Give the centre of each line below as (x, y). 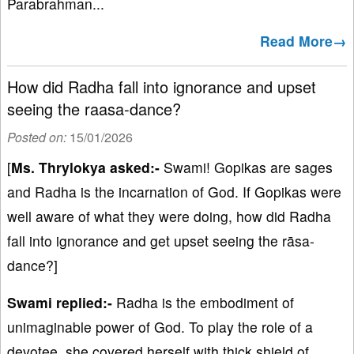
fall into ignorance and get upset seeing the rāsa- (161, 241)
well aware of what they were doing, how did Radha (169, 217)
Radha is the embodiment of (203, 303)
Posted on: (38, 137)
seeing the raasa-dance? (94, 109)
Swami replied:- (60, 303)
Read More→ (303, 41)
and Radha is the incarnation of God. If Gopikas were (174, 192)
